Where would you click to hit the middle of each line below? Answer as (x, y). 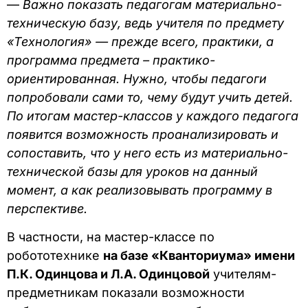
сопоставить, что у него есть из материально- (147, 153)
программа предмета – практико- (111, 60)
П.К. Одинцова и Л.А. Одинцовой (108, 274)
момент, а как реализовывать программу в (140, 190)
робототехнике (55, 255)
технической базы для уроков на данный (132, 171)
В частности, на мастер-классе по (111, 236)
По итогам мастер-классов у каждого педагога (153, 115)
